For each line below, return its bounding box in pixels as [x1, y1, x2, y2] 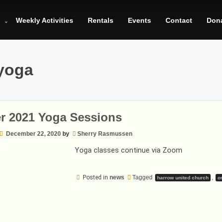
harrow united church [157, 174, 209, 180]
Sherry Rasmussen [77, 130, 132, 137]
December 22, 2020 [5, 130, 61, 137]
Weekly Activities [16, 16, 73, 24]
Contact [166, 16, 192, 24]
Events [128, 16, 151, 24]
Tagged [132, 173, 154, 181]
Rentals [88, 16, 113, 24]
